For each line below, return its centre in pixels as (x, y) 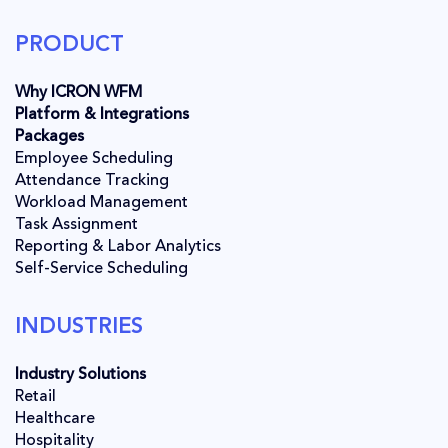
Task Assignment (76, 225)
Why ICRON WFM (78, 93)
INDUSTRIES (79, 327)
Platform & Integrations (102, 115)
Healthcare (55, 419)
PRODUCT (69, 45)
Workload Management (101, 203)
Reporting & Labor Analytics (118, 247)
